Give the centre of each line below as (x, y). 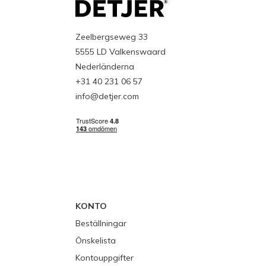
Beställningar (101, 224)
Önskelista (96, 241)
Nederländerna (105, 67)
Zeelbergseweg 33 (112, 37)
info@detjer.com (107, 96)
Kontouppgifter (104, 258)
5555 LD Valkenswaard (121, 52)
